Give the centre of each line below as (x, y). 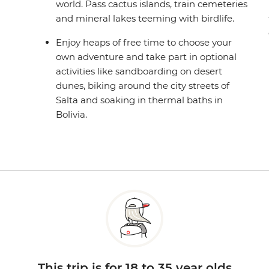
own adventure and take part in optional (147, 56)
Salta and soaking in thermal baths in (140, 100)
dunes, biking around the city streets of (143, 85)
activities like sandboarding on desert (139, 71)
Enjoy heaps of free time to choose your (144, 42)
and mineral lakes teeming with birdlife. (145, 18)
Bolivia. (72, 114)
